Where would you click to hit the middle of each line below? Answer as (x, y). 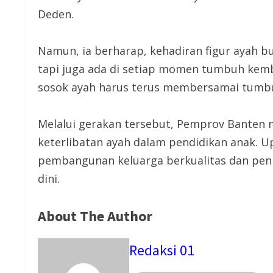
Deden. (56, 14)
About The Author (95, 216)
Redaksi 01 (162, 250)
